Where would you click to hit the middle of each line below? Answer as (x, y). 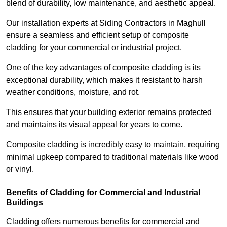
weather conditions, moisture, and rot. (74, 92)
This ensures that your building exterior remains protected (109, 112)
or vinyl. (20, 169)
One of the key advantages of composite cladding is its (103, 68)
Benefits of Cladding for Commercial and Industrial (103, 193)
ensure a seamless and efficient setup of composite (98, 35)
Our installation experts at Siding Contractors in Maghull (106, 23)
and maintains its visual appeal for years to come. (95, 125)
